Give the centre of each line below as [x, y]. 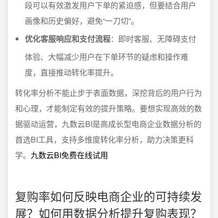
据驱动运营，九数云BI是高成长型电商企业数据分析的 [108, 124]
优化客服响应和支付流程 [68, 39]
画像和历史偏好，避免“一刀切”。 [82, 21]
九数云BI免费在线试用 [69, 155]
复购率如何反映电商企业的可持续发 [109, 196]
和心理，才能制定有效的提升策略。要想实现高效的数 [109, 108]
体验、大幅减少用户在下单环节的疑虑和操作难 [107, 57]
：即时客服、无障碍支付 [153, 39]
